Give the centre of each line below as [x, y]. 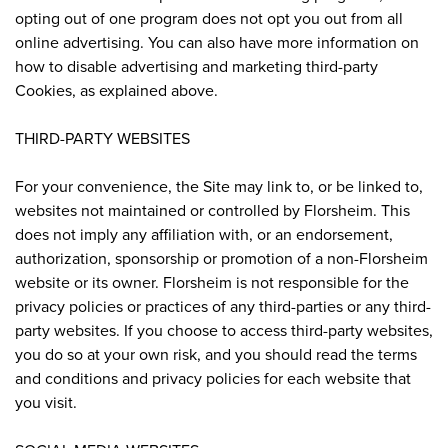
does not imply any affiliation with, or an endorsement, [204, 233]
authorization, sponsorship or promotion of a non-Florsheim [221, 257]
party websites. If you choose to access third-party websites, [224, 329]
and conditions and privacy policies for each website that [213, 377]
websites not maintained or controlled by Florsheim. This [212, 209]
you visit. [46, 401]
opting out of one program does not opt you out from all [209, 17]
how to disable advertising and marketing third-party [196, 65]
